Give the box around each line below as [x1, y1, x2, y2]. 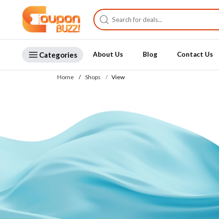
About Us [92, 50, 123, 59]
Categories [39, 50, 78, 59]
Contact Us [176, 50, 213, 59]
